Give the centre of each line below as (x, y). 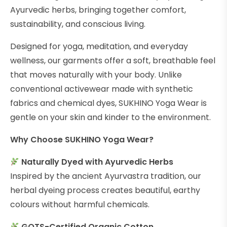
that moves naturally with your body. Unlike (96, 75)
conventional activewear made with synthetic (102, 89)
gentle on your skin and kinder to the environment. (110, 118)
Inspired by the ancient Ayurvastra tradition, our (106, 176)
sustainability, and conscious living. (78, 24)
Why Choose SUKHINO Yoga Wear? (82, 140)
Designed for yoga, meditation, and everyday (99, 47)
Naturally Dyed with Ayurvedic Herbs (98, 162)
